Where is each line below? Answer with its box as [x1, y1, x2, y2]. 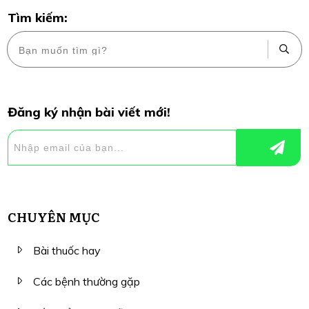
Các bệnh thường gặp [33, 274, 140, 288]
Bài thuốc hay [33, 243, 101, 257]
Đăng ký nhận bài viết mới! [8, 103, 170, 120]
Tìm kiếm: [8, 9, 68, 26]
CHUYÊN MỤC [8, 207, 100, 226]
